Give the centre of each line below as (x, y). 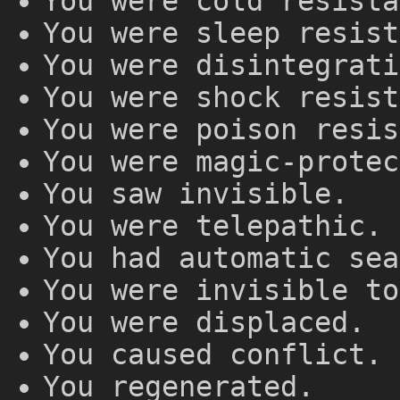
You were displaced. (204, 323)
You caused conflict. (212, 355)
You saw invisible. (196, 194)
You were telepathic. (212, 226)
